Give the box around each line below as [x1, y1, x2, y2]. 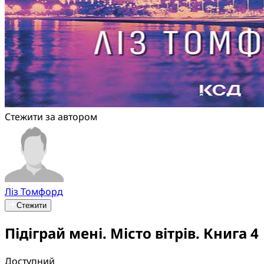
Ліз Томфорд [5, 185, 63, 198]
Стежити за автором [5, 110, 97, 123]
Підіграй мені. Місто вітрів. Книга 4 [5, 223, 259, 243]
